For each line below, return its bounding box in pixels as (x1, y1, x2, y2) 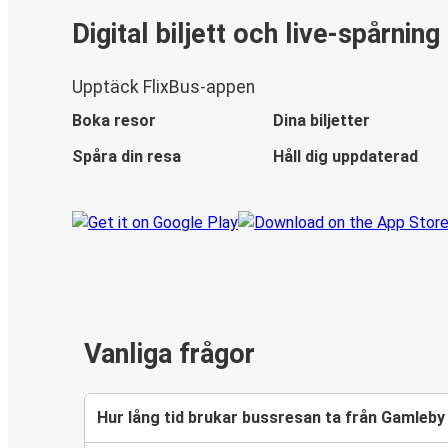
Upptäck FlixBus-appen (72, 77, 255, 98)
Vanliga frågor (84, 338, 255, 371)
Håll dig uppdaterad (272, 147, 418, 167)
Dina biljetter (272, 111, 370, 131)
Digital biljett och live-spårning (72, 17, 440, 50)
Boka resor (72, 111, 156, 131)
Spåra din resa (72, 147, 181, 167)
